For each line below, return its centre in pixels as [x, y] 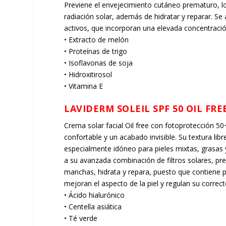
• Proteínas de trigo [96, 51]
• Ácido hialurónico [95, 195]
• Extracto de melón [97, 39]
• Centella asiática [93, 207]
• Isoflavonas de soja [99, 63]
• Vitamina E [84, 86]
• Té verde [81, 218]
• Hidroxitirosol [88, 74]
